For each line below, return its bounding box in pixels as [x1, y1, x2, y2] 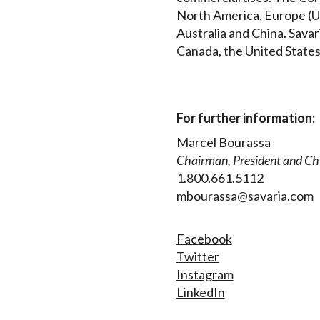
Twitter [176, 248, 219, 264]
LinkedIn [176, 284, 225, 300]
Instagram [176, 266, 234, 282]
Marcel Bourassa [176, 134, 271, 151]
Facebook [176, 230, 232, 246]
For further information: [176, 109, 315, 126]
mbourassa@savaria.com [176, 188, 314, 204]
